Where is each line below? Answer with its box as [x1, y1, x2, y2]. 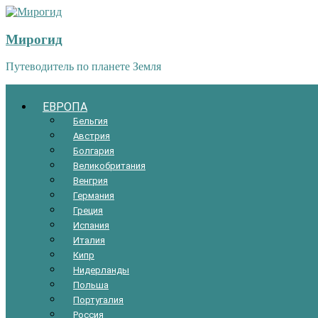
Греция [73, 204, 103, 216]
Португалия [73, 294, 124, 305]
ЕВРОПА [43, 99, 87, 114]
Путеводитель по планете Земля [6, 60, 161, 73]
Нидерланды [73, 264, 129, 275]
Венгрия [73, 175, 108, 186]
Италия [73, 234, 105, 246]
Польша [73, 279, 109, 290]
